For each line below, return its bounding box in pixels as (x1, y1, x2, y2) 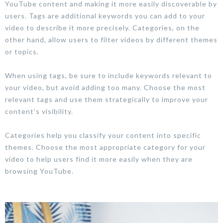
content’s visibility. (5, 107, 73, 115)
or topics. (5, 47, 39, 56)
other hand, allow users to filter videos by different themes (5, 35, 218, 44)
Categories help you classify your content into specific (5, 130, 201, 139)
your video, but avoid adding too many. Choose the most (5, 83, 206, 92)
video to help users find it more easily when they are (5, 154, 193, 163)
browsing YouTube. (5, 166, 74, 175)
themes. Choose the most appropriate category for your (5, 142, 206, 151)
